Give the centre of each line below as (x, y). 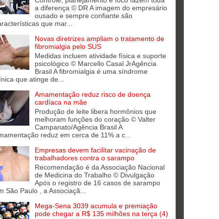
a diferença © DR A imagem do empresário (101, 8)
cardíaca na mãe (61, 102)
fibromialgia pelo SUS (68, 47)
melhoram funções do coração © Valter (95, 119)
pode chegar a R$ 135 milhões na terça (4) (101, 213)
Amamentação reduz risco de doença (92, 95)
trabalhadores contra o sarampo (84, 158)
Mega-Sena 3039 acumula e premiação (96, 206)
